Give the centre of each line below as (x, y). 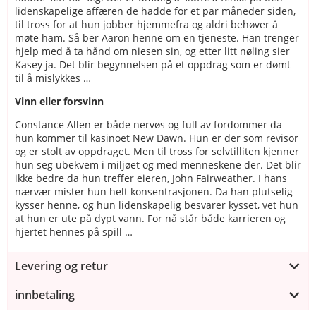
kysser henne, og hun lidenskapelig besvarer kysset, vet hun (157, 205)
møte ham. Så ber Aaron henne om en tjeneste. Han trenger (157, 37)
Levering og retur (61, 266)
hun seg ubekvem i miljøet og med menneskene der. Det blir (158, 164)
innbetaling (45, 294)
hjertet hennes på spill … (74, 231)
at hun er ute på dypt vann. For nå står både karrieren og (150, 218)
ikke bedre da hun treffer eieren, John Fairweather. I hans (151, 178)
